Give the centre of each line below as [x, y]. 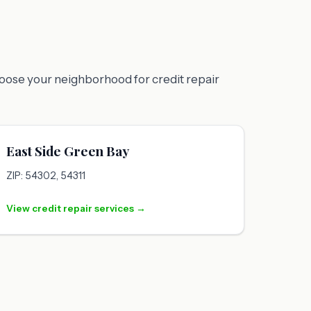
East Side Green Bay [68, 151]
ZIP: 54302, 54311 [46, 176]
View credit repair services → [76, 209]
